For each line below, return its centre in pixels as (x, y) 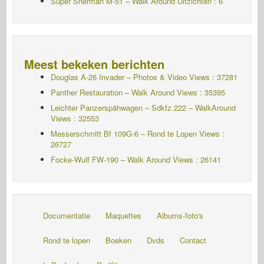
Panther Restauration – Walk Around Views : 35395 (138, 92)
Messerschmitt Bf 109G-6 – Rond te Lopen (124, 133)
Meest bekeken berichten (94, 64)
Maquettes (123, 215)
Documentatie (67, 215)
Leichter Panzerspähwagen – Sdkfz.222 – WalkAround (143, 107)
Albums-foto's (180, 215)
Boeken (118, 240)
